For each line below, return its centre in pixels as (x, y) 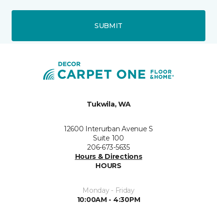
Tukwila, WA (108, 104)
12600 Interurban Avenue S (108, 129)
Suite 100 (108, 138)
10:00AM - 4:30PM (108, 200)
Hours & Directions (108, 157)
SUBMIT (108, 25)
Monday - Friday (108, 191)
